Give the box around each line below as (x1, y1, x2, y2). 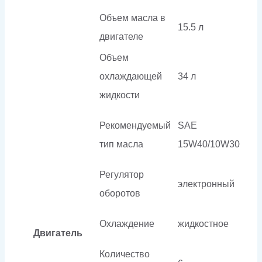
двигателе (99, 31, 143, 42)
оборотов (99, 188, 140, 198)
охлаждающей (99, 71, 162, 81)
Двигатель (33, 227, 82, 238)
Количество (99, 249, 150, 259)
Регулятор (99, 169, 144, 180)
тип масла (99, 139, 143, 149)
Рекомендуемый (99, 120, 171, 130)
